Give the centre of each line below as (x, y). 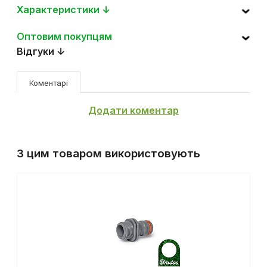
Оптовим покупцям (64, 36)
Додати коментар (133, 110)
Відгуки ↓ (41, 51)
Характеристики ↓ (63, 9)
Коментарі (49, 83)
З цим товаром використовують (108, 153)
